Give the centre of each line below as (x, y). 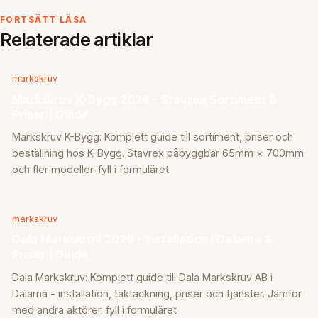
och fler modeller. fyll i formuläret (91, 170)
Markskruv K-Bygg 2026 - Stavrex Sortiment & (144, 99)
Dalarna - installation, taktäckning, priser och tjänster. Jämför (157, 293)
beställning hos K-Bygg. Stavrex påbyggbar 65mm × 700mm (158, 153)
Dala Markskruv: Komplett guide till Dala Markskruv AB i (142, 277)
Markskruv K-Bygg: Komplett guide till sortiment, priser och (153, 137)
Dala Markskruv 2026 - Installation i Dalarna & (142, 240)
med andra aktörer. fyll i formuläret (94, 309)
